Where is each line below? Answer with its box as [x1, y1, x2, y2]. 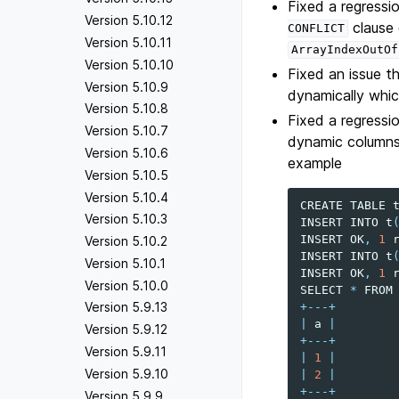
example [288, 153, 343, 172]
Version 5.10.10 [85, 56, 174, 72]
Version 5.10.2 [85, 233, 167, 249]
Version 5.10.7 [85, 123, 168, 139]
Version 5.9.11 [85, 344, 167, 360]
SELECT [300, 282, 344, 297]
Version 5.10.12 [85, 12, 173, 28]
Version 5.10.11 [85, 34, 172, 50]
